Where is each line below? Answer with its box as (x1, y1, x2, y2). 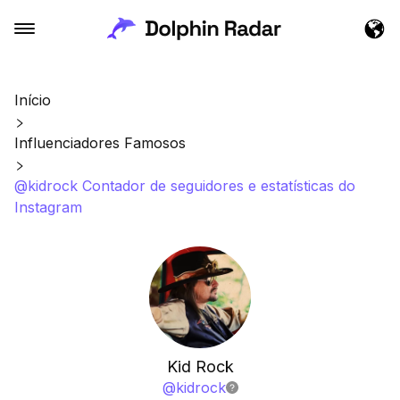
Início (14, 91, 51, 109)
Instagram (14, 198, 82, 216)
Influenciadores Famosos (14, 134, 186, 152)
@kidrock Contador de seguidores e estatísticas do (14, 177, 355, 195)
